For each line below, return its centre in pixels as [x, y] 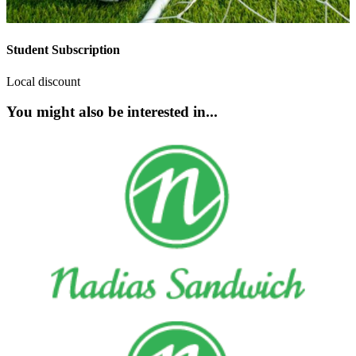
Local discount [43, 81]
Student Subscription [63, 50]
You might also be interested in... [112, 112]
